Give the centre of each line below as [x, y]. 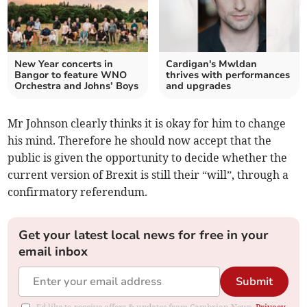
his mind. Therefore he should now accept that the [140, 141]
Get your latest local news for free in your [144, 235]
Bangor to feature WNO [71, 75]
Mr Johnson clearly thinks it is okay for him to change [147, 124]
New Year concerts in [64, 64]
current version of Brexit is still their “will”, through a [148, 175]
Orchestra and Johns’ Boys [77, 86]
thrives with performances [228, 75]
